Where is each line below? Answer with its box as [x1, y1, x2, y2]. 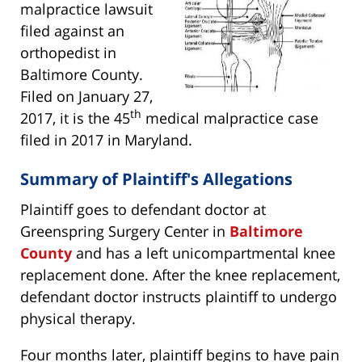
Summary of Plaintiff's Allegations [20, 168, 293, 191]
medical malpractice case [141, 108, 318, 128]
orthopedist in [20, 43, 116, 63]
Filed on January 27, [20, 86, 153, 107]
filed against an [20, 21, 124, 41]
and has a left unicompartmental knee [72, 243, 335, 263]
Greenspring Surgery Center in [20, 221, 229, 242]
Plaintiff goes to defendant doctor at [20, 200, 266, 220]
